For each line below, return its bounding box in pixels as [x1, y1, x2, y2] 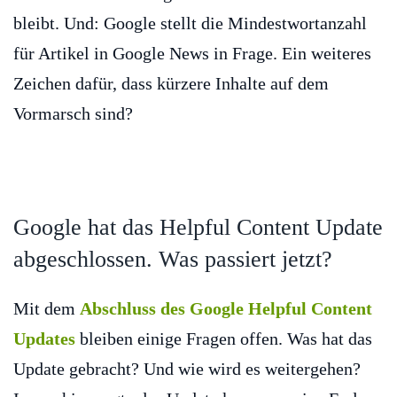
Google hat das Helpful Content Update [13, 214, 383, 241]
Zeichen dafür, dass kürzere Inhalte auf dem [13, 74, 329, 94]
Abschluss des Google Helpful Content [80, 299, 372, 319]
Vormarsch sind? [13, 104, 133, 124]
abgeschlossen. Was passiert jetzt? [13, 246, 332, 273]
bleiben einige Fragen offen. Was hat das [75, 329, 372, 349]
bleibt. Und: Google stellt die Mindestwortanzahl [13, 13, 367, 34]
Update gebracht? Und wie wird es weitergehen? [13, 359, 361, 379]
